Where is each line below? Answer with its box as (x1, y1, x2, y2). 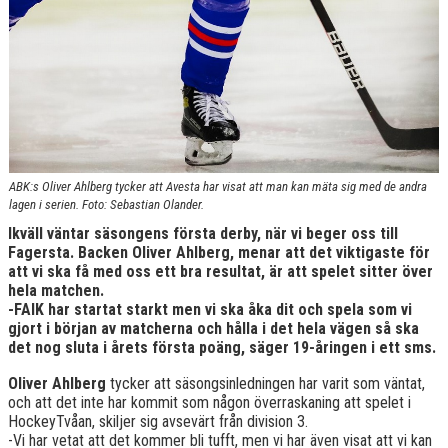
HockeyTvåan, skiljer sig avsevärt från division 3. (8, 412, 308, 432)
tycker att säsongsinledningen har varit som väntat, (110, 374, 425, 394)
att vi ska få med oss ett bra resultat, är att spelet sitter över (8, 262, 433, 282)
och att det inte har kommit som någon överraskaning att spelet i (8, 393, 411, 413)
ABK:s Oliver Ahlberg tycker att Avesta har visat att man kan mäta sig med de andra (9, 179, 427, 195)
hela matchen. (8, 281, 104, 301)
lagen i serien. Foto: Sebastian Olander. (9, 197, 204, 213)
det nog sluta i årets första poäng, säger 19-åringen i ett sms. (8, 338, 436, 358)
